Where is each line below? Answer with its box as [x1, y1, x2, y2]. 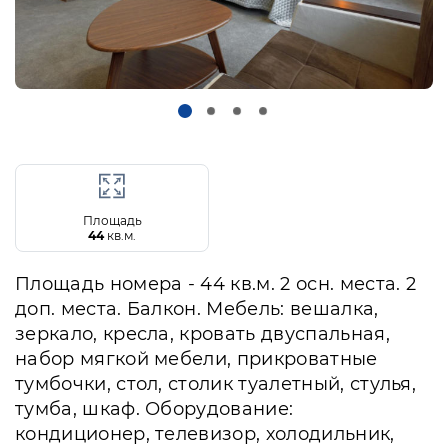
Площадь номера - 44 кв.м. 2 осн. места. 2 [15, 273, 417, 296]
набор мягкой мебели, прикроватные [15, 348, 378, 371]
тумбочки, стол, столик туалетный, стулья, [15, 373, 417, 396]
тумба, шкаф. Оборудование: [15, 398, 294, 421]
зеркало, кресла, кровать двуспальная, [15, 323, 390, 346]
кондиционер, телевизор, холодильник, [15, 423, 395, 446]
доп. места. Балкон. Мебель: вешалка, [15, 298, 379, 321]
